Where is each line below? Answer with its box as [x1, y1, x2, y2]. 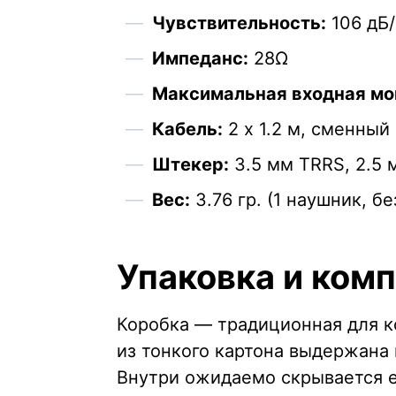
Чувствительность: [152, 12, 326, 34]
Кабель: [152, 118, 223, 141]
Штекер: [152, 154, 229, 176]
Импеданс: [152, 48, 248, 70]
